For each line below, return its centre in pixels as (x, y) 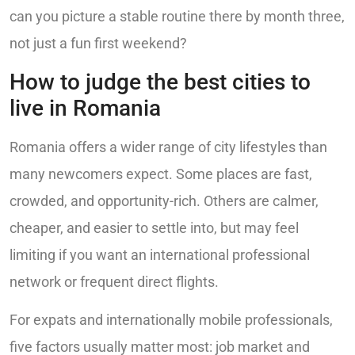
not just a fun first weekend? (98, 44)
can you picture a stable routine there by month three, (177, 17)
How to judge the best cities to (160, 82)
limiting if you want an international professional (160, 254)
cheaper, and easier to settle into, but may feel (154, 227)
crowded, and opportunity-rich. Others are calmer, (164, 200)
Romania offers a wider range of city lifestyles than (168, 147)
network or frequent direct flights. (114, 281)
